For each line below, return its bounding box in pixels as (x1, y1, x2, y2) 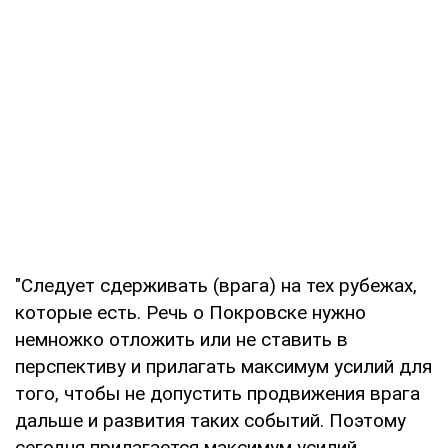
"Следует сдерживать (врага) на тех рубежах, (15, 273, 417, 297)
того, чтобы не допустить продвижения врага (15, 381, 420, 405)
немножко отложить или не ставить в (15, 327, 348, 351)
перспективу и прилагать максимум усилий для (15, 354, 432, 378)
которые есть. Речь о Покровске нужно (15, 300, 366, 324)
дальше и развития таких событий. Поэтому (15, 408, 406, 432)
